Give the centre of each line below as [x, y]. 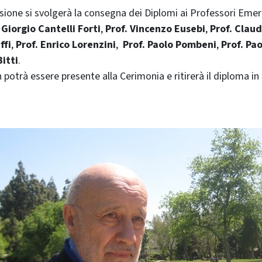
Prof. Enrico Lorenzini [66, 44]
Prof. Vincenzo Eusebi [155, 29]
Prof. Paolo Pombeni [170, 44]
